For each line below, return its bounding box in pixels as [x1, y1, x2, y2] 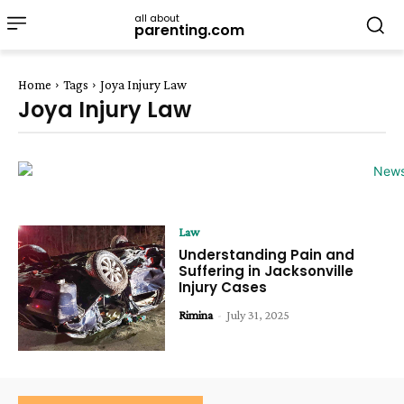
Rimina [179, 308, 214, 322]
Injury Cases [179, 278, 268, 297]
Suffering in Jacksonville [179, 262, 354, 280]
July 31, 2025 [226, 308, 290, 322]
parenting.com [134, 19, 244, 41]
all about [134, 10, 179, 25]
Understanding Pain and [179, 245, 355, 264]
